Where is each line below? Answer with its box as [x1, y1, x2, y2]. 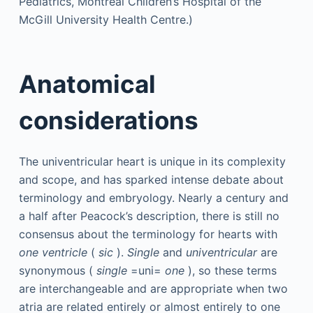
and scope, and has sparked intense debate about [18, 173, 284, 187]
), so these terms [184, 263, 277, 277]
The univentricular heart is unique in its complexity [18, 154, 286, 168]
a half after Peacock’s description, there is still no [18, 209, 279, 223]
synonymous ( [18, 263, 96, 277]
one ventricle [18, 245, 87, 259]
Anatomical [18, 68, 156, 99]
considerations [18, 105, 198, 135]
